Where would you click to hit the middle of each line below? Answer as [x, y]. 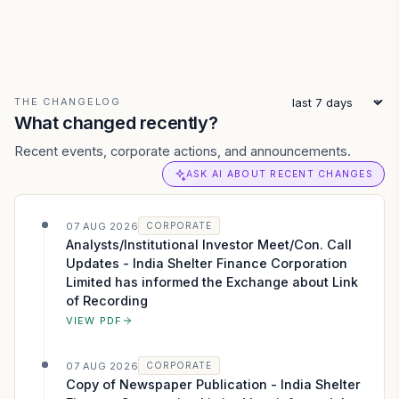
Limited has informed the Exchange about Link [212, 282]
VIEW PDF [94, 321]
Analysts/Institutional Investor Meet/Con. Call [209, 244]
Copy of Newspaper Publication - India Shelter [213, 384]
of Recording [107, 301]
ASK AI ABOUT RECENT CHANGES [279, 174]
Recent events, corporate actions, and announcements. [183, 151]
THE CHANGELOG [68, 102]
